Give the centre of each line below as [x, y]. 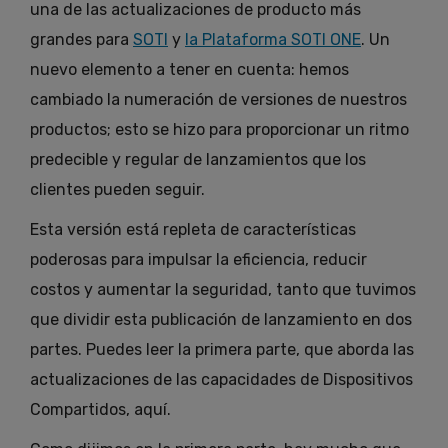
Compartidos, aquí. [100, 410]
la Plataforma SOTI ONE [273, 40]
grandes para [81, 40]
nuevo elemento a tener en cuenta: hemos [189, 70]
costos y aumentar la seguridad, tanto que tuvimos [223, 290]
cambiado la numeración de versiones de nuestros [218, 100]
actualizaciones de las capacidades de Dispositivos [221, 380]
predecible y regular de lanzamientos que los [198, 160]
